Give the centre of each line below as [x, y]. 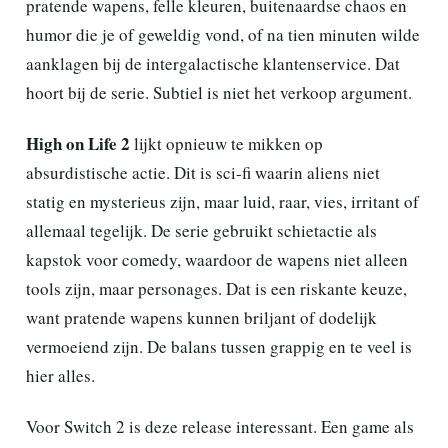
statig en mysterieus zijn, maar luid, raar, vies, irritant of [222, 201]
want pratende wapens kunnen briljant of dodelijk [201, 317]
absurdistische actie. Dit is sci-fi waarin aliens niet [203, 172]
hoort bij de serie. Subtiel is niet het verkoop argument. [219, 92]
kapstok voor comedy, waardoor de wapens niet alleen [217, 259]
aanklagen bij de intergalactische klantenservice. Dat [213, 63]
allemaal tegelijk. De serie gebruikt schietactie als [201, 230]
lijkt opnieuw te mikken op [226, 143]
